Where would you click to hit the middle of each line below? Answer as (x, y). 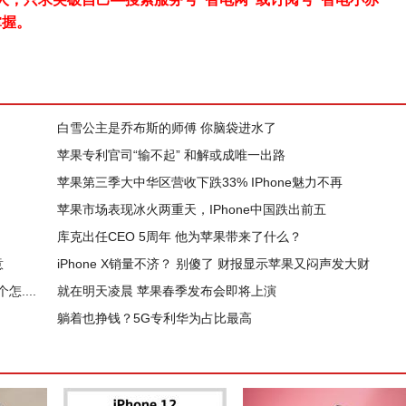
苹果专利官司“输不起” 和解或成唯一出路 (171, 155)
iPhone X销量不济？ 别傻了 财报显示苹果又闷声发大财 (213, 264)
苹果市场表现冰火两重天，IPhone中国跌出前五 (192, 209)
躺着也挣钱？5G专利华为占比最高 (155, 318)
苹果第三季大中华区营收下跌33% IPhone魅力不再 (200, 182)
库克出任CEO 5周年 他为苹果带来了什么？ (179, 237)
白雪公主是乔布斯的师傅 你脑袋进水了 (167, 128)
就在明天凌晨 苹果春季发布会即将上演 (167, 291)
